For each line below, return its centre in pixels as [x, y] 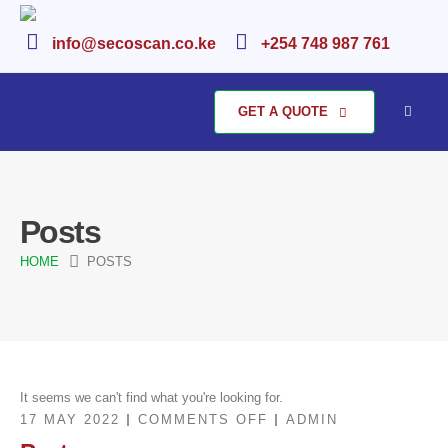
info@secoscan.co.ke [133, 43]
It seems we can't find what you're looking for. [151, 398]
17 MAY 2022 [70, 420]
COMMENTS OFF [203, 420]
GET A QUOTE [284, 111]
